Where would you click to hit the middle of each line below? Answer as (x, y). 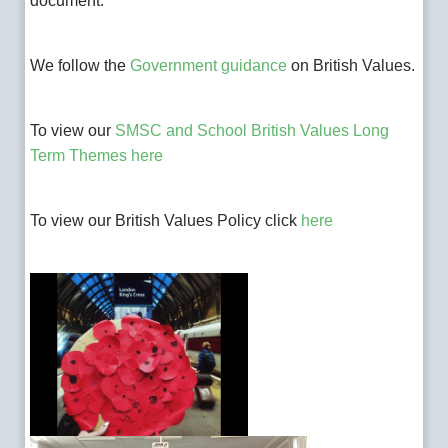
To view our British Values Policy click (166, 220)
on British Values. (353, 65)
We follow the (80, 65)
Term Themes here (97, 155)
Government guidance (211, 65)
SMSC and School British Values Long (252, 130)
